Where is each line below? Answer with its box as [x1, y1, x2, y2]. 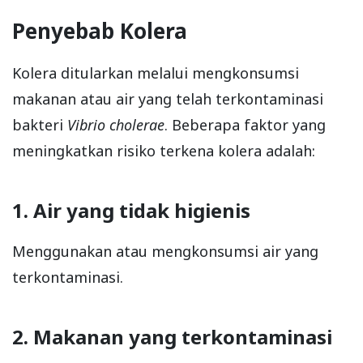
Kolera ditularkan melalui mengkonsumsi [12, 63, 299, 83]
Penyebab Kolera [12, 16, 187, 46]
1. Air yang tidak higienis [12, 197, 250, 224]
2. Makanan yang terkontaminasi [12, 323, 332, 351]
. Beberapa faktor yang [164, 115, 326, 135]
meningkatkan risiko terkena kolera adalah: [12, 141, 323, 161]
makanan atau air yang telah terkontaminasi [12, 89, 323, 109]
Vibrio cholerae [67, 115, 164, 135]
